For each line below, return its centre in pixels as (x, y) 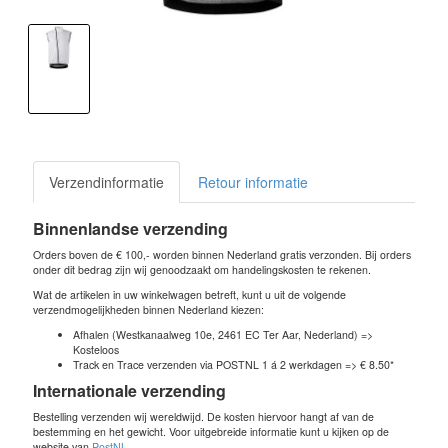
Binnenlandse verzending (130, 228)
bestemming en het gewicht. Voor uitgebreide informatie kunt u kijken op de (211, 431)
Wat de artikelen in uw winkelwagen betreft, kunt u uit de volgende (189, 294)
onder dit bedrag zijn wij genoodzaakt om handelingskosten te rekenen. (202, 269)
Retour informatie (253, 181)
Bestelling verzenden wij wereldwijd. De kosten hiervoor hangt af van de (203, 416)
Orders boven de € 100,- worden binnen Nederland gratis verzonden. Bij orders (222, 254)
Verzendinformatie (106, 181)
